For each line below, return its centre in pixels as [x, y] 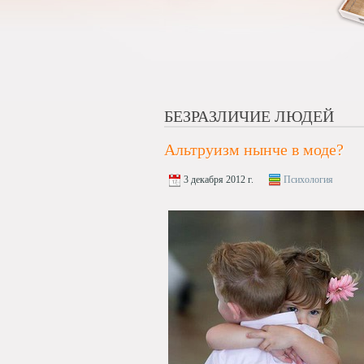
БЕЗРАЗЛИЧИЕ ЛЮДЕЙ [249, 116]
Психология [308, 180]
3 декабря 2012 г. [217, 180]
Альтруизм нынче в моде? [254, 149]
